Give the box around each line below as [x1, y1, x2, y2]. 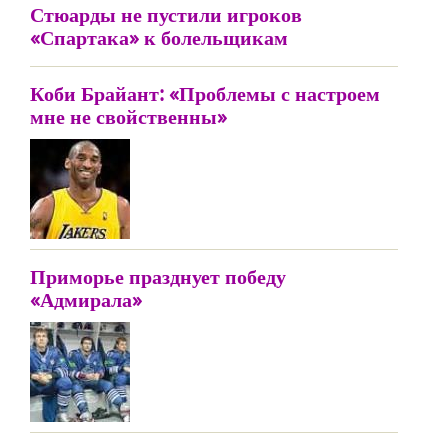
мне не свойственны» [30, 103, 227, 130]
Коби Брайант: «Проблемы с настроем [30, 80, 380, 107]
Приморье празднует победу [30, 263, 286, 290]
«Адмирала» [30, 286, 142, 313]
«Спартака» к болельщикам [30, 24, 288, 51]
